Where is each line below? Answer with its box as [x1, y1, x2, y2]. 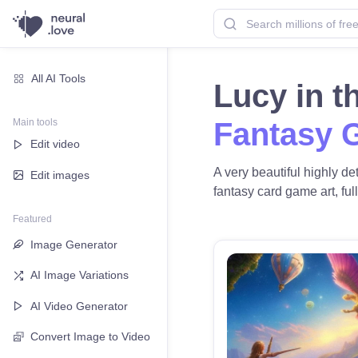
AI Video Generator [30, 299, 128, 312]
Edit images [30, 168, 89, 181]
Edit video [30, 137, 80, 151]
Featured [13, 213, 52, 225]
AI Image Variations [30, 268, 129, 282]
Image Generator [30, 237, 117, 251]
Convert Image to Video [30, 330, 150, 344]
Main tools [13, 116, 58, 128]
